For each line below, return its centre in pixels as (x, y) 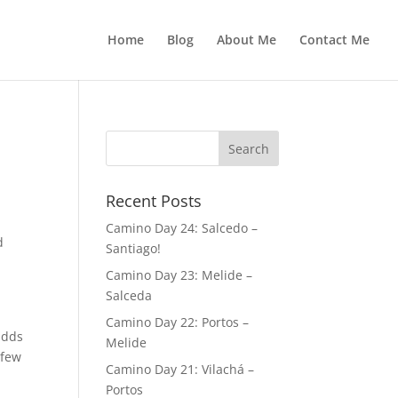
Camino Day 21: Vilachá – (180, 369)
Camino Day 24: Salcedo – (182, 228)
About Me (247, 40)
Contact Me (334, 40)
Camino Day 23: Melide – (179, 275)
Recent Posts (154, 201)
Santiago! (134, 248)
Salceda (129, 295)
